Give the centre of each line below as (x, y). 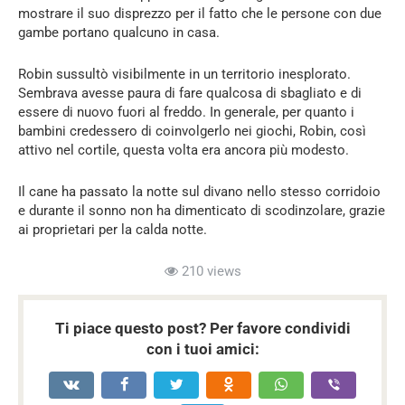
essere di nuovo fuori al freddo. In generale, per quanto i (186, 113)
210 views (209, 272)
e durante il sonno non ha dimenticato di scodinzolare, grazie (202, 211)
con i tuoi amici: (202, 349)
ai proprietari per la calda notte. (113, 230)
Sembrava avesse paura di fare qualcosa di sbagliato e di (190, 94)
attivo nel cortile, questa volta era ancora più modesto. (184, 151)
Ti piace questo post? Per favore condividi (202, 329)
